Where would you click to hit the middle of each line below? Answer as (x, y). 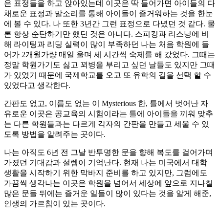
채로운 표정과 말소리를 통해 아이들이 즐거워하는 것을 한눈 (109, 13)
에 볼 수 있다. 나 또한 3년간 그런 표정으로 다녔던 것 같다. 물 (109, 23)
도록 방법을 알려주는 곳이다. (55, 134)
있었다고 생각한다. (37, 85)
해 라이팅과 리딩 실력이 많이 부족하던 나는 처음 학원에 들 (107, 44)
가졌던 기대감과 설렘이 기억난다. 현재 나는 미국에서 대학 (106, 162)
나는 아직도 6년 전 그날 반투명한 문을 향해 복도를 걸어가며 (109, 152)
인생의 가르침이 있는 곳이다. (55, 203)
